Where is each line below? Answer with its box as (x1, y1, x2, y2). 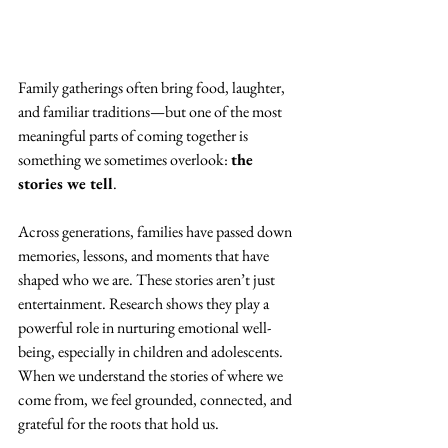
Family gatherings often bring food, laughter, (18, 77, 288, 99)
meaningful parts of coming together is (18, 125, 251, 147)
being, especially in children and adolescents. (18, 341, 286, 363)
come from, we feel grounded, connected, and (18, 389, 295, 411)
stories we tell (18, 173, 113, 195)
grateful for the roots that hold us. (18, 413, 219, 435)
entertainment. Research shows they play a (18, 293, 272, 315)
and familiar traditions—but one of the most (18, 101, 285, 123)
